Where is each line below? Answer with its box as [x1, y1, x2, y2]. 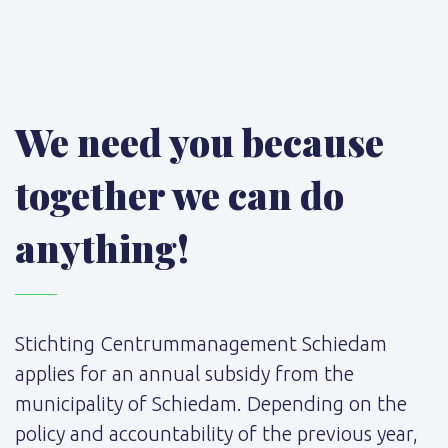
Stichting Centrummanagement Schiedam [15, 332, 387, 356]
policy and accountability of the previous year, [15, 422, 418, 446]
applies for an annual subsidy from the [15, 362, 354, 386]
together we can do [15, 169, 344, 221]
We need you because [15, 116, 384, 168]
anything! [15, 222, 189, 274]
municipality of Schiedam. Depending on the [15, 392, 407, 416]
